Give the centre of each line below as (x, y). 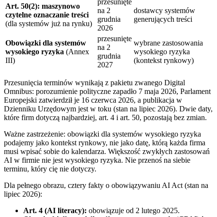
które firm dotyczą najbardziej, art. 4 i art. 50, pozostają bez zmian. (105, 118)
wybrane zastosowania (168, 43)
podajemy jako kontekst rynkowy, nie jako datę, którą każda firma (105, 143)
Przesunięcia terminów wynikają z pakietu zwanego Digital (94, 83)
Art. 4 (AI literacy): (55, 211)
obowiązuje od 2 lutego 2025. (133, 211)
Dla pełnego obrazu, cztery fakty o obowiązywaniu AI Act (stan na (106, 186)
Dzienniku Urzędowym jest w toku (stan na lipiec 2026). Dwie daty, (108, 109)
